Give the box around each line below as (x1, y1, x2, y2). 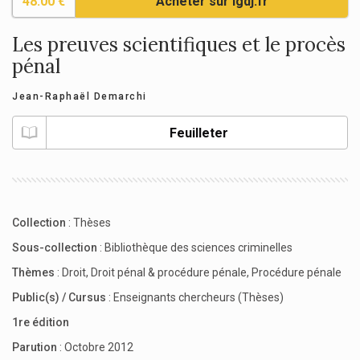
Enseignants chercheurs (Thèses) (113, 291, 284, 305)
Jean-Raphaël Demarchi (12, 91, 147, 103)
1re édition (12, 316, 69, 329)
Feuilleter (169, 125, 228, 141)
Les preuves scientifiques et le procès (12, 32, 346, 58)
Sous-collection (12, 241, 100, 255)
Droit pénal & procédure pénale (91, 266, 247, 280)
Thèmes (12, 266, 57, 280)
